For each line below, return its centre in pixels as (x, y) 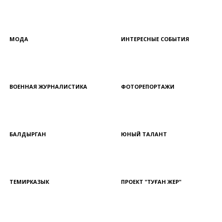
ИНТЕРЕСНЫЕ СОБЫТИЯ (155, 39)
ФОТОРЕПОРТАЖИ (148, 86)
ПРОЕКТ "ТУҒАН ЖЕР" (151, 182)
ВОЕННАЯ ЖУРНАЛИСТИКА (48, 86)
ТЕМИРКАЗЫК (29, 182)
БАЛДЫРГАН (28, 134)
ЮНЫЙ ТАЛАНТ (144, 134)
